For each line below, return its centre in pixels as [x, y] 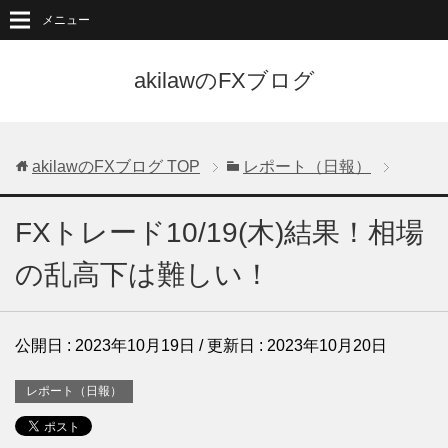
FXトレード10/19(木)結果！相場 [219, 232]
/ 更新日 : [231, 345]
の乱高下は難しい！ [143, 274]
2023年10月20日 [327, 345]
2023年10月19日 [135, 345]
